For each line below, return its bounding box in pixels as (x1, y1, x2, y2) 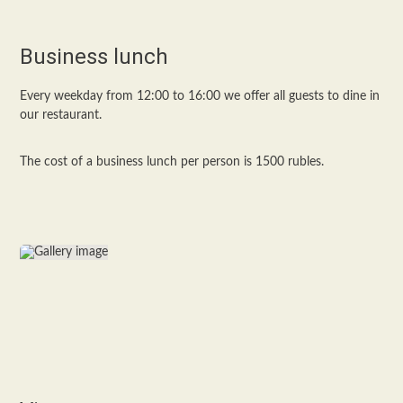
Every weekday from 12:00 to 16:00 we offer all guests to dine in (20, 90, 381, 103)
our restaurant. (20, 109, 103, 121)
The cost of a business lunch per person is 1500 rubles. (20, 156, 325, 168)
